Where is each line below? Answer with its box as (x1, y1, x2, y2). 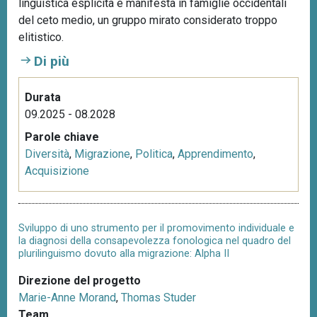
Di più (34, 53, 69, 70)
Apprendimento (178, 147, 253, 161)
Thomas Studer (121, 290, 196, 304)
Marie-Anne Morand (18, 290, 116, 304)
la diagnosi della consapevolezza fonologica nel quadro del (18, 234, 291, 247)
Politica (135, 147, 173, 161)
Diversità (25, 147, 69, 161)
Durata (25, 91, 61, 105)
